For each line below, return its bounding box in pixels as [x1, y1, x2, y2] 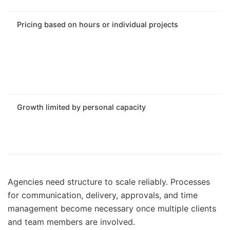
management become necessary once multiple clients [8, 203, 216, 214]
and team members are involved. [8, 216, 135, 227]
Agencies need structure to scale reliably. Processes [8, 176, 210, 187]
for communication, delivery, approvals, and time [8, 189, 198, 200]
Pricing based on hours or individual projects [17, 20, 178, 29]
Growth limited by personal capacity [17, 102, 146, 111]
